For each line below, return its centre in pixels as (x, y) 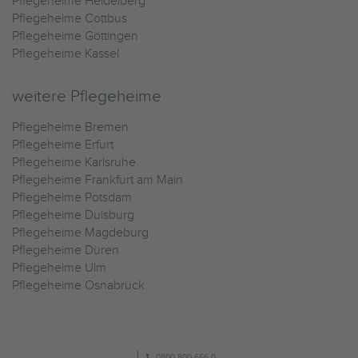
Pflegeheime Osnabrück (78, 286)
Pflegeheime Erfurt (63, 145)
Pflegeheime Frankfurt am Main (97, 180)
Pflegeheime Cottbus (70, 19)
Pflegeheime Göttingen (75, 36)
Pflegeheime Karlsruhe (74, 163)
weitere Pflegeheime (87, 96)
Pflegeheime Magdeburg (80, 233)
